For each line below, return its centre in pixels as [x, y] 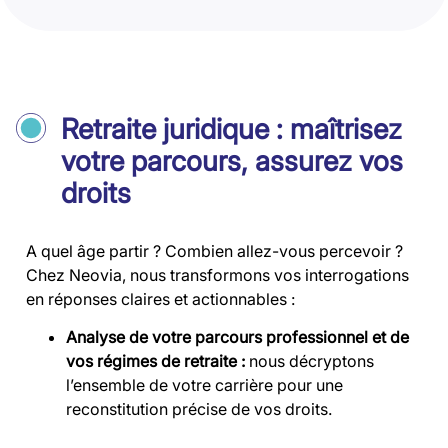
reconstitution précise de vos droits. [199, 409]
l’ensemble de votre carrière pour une [204, 385]
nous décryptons [311, 361]
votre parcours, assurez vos [232, 160]
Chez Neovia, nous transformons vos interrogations [217, 274]
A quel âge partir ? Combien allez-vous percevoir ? [214, 250]
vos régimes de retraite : [157, 361]
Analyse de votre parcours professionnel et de [237, 337]
